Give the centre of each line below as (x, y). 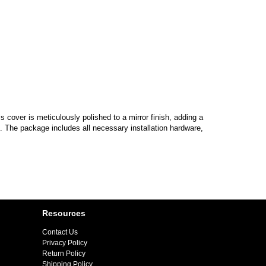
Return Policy (64, 254)
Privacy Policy (65, 243)
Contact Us (60, 232)
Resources (64, 213)
